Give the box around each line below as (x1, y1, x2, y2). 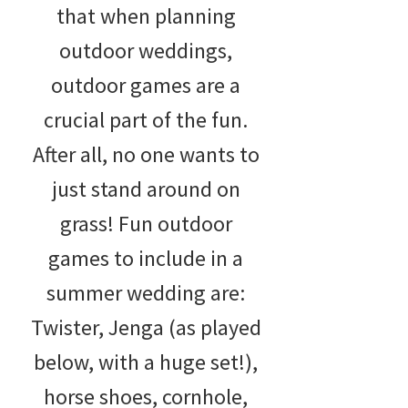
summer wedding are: (46, 279, 245, 308)
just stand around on (51, 175, 240, 204)
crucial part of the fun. (44, 106, 248, 135)
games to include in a (48, 244, 243, 273)
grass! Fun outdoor (59, 209, 232, 239)
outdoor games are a (51, 71, 240, 100)
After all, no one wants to (32, 140, 260, 169)
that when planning (56, 2, 236, 31)
